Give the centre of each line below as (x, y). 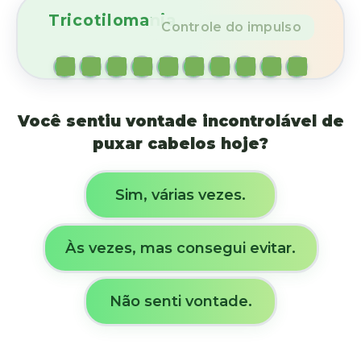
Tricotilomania (112, 20)
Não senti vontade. (180, 301)
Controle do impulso (231, 27)
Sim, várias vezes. (180, 195)
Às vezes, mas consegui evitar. (180, 248)
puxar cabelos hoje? (180, 143)
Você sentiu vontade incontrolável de (180, 121)
